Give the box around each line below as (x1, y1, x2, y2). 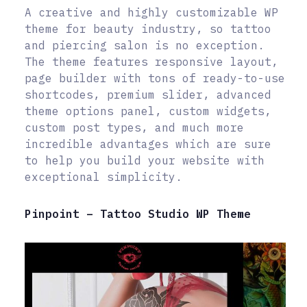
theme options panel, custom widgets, (25, 104, 271, 119)
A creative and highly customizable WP (25, 5, 278, 20)
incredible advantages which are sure (25, 137, 271, 151)
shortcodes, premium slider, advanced (25, 88, 271, 102)
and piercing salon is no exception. (25, 38, 265, 53)
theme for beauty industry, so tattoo (25, 22, 271, 36)
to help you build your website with (25, 153, 265, 168)
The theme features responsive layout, (25, 55, 278, 69)
